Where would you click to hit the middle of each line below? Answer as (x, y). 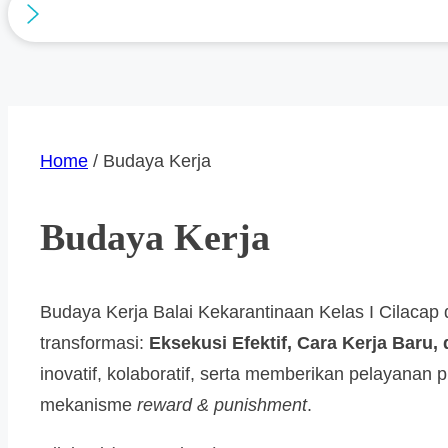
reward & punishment (222, 405)
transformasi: (94, 343)
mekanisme (88, 405)
